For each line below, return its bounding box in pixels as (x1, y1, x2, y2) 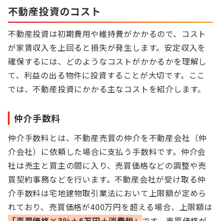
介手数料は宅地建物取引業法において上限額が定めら (8, 187, 207, 199)
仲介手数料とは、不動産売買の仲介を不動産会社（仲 (8, 132, 207, 144)
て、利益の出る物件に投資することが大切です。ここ (8, 69, 206, 81)
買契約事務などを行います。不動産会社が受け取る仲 (8, 173, 206, 185)
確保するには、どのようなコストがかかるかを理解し (8, 55, 207, 67)
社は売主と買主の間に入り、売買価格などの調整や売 (8, 159, 207, 171)
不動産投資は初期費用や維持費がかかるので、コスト (8, 28, 207, 39)
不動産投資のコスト (8, 4, 101, 18)
